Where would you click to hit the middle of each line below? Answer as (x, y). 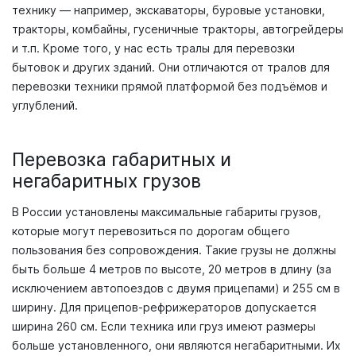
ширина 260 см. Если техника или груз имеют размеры (164, 326)
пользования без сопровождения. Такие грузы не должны (174, 250)
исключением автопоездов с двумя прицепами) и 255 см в (176, 288)
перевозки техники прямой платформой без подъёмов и (170, 86)
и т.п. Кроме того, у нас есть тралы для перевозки (153, 48)
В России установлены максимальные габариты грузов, (166, 211)
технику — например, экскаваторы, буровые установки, (168, 10)
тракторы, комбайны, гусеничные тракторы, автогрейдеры (178, 29)
